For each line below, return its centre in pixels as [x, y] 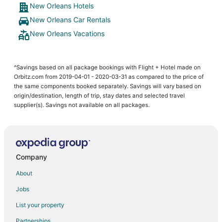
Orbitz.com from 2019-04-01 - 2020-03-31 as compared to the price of [109, 77]
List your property [40, 205]
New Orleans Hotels [62, 6]
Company [31, 157]
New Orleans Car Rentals [70, 20]
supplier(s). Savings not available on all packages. [82, 105]
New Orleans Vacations [67, 33]
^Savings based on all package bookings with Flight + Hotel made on [107, 67]
